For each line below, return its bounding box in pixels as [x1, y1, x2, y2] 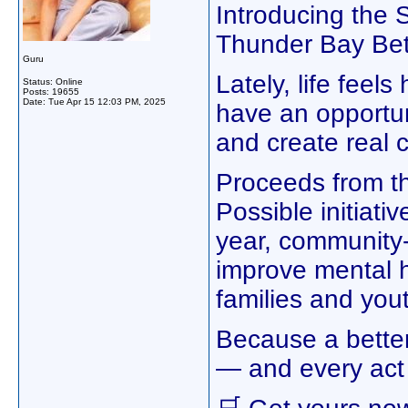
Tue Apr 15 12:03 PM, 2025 [48, 97, 166, 107]
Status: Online [23, 76, 83, 87]
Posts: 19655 [23, 87, 79, 97]
